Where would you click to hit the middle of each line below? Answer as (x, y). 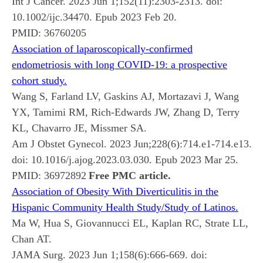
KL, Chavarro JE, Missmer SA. (79, 128)
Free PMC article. (130, 175)
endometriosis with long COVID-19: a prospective (119, 64)
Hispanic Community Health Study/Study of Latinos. (125, 207)
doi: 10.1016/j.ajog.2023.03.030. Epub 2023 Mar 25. (125, 159)
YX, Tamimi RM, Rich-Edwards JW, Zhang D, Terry (126, 112)
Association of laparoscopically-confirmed (102, 48)
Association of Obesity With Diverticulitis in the (115, 191)
